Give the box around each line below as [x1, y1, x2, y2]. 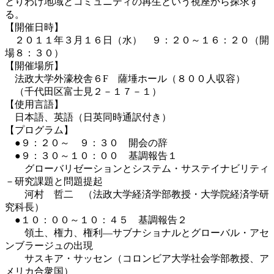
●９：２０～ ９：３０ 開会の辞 [5, 137, 177, 148]
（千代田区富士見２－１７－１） [5, 86, 161, 97]
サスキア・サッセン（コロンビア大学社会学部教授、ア [5, 253, 269, 264]
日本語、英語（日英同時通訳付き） [5, 111, 171, 122]
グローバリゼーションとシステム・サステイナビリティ [5, 163, 269, 174]
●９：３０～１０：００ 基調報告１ [5, 150, 177, 161]
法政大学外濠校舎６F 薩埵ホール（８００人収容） [5, 73, 245, 84]
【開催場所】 [5, 60, 64, 71]
